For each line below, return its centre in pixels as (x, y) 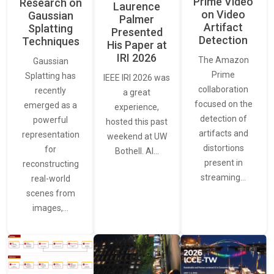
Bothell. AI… (137, 151)
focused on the (223, 104)
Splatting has (51, 76)
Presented (137, 32)
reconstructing (50, 164)
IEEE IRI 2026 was (137, 77)
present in (223, 162)
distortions (223, 148)
